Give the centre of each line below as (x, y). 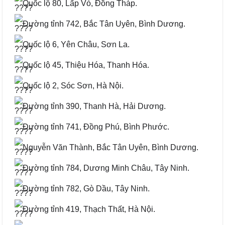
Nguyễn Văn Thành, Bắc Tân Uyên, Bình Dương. (110, 148)
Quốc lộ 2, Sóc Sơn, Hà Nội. (73, 86)
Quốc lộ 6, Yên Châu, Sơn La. (76, 45)
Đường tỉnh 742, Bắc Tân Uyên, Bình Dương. (104, 24)
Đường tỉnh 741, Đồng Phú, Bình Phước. (96, 127)
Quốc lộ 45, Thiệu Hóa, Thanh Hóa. (86, 65)
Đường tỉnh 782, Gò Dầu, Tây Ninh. (86, 189)
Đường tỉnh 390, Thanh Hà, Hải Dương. (94, 106)
